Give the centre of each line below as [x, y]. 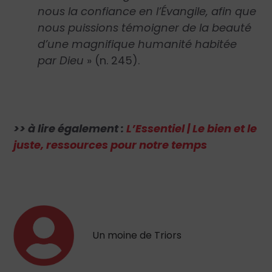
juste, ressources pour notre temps [110, 144]
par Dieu [63, 61]
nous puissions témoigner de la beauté [145, 28]
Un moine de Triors [137, 235]
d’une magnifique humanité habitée [138, 44]
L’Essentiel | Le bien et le [192, 128]
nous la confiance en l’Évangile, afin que [147, 12]
